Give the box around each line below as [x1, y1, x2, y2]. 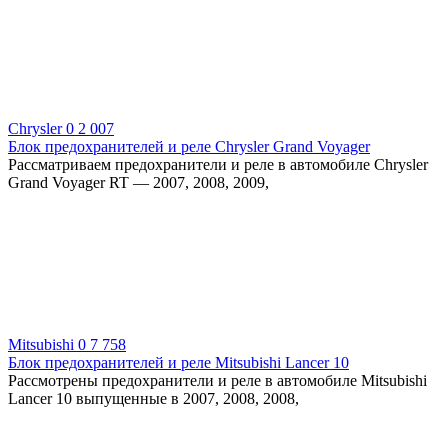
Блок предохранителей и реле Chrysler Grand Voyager [8, 137, 370, 155]
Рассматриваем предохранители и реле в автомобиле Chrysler [8, 155, 428, 173]
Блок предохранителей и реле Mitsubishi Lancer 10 [8, 353, 349, 371]
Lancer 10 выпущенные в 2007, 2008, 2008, [8, 389, 299, 407]
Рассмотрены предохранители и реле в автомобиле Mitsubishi [8, 371, 427, 389]
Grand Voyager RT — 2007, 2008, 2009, [8, 173, 269, 191]
